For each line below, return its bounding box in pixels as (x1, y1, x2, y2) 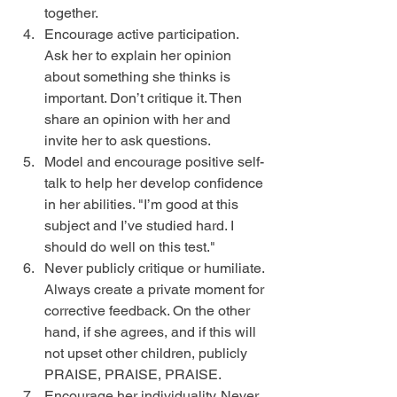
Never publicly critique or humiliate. (44, 260, 268, 277)
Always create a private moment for (44, 281, 268, 299)
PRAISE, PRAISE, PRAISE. (44, 366, 228, 384)
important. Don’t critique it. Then (44, 90, 245, 107)
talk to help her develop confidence (44, 175, 267, 192)
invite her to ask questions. (44, 132, 217, 150)
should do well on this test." (44, 238, 222, 256)
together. (44, 4, 105, 22)
